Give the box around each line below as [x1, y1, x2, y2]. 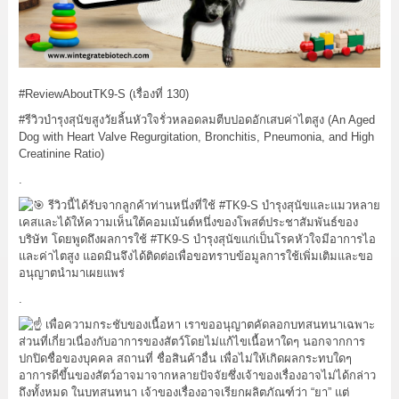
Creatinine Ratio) [18, 146, 104, 160]
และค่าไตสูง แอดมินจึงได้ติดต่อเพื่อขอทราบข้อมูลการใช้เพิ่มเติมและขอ [18, 248, 373, 263]
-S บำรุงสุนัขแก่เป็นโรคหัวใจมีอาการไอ [177, 232, 376, 246]
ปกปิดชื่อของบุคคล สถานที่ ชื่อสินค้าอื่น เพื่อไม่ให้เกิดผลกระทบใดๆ [18, 351, 352, 365]
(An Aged [323, 112, 375, 126]
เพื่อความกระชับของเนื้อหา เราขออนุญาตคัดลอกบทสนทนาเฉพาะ [41, 317, 375, 331]
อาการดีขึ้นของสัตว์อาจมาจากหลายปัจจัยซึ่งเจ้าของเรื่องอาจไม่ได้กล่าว [18, 368, 376, 382]
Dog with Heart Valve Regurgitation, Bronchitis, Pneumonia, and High [18, 129, 374, 143]
